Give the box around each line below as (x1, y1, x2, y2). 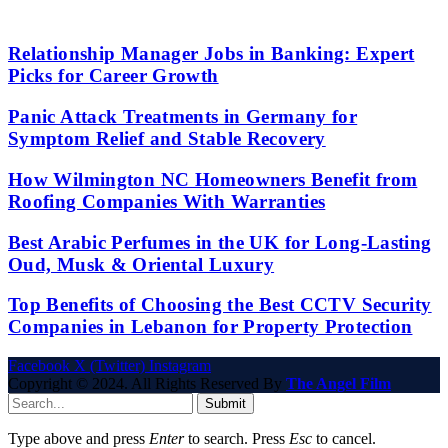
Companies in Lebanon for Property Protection (8, 316, 413, 338)
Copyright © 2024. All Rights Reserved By (8, 375, 286, 393)
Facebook (8, 357, 70, 375)
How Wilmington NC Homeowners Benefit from (8, 168, 418, 190)
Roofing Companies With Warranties (8, 190, 326, 212)
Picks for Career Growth (8, 65, 219, 87)
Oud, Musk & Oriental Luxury (8, 253, 275, 275)
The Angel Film (286, 375, 391, 393)
